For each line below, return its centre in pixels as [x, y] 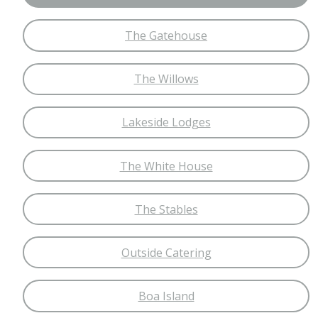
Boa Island [166, 296]
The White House [166, 166]
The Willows [166, 79]
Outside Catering [166, 252]
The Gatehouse [166, 35]
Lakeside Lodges [166, 122]
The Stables [166, 209]
